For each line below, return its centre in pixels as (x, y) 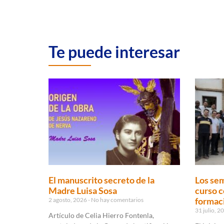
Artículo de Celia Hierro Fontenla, (101, 215)
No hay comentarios (117, 200)
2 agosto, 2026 (68, 200)
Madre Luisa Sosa (83, 191)
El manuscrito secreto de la (101, 180)
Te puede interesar (114, 51)
